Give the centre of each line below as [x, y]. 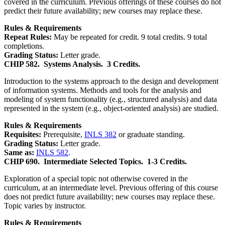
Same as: [20, 152]
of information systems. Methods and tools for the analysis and [103, 90]
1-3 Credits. [167, 161]
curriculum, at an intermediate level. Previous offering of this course [111, 187]
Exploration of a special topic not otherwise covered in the [96, 178]
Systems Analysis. [73, 64]
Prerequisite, [64, 134]
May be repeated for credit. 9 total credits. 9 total [130, 37]
